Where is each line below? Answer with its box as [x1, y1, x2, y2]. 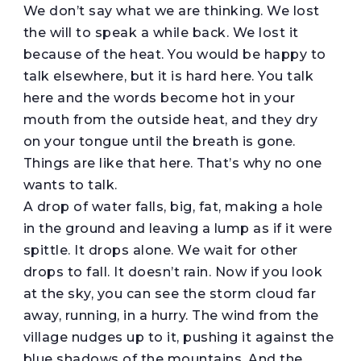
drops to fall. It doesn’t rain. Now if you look [23, 263, 323, 280]
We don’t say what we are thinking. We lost [23, 2, 320, 19]
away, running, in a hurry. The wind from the [23, 307, 319, 323]
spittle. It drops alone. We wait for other [23, 242, 298, 258]
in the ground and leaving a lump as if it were [23, 220, 333, 236]
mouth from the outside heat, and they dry [23, 111, 318, 127]
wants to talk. [23, 176, 118, 193]
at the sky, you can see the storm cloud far [23, 285, 317, 301]
